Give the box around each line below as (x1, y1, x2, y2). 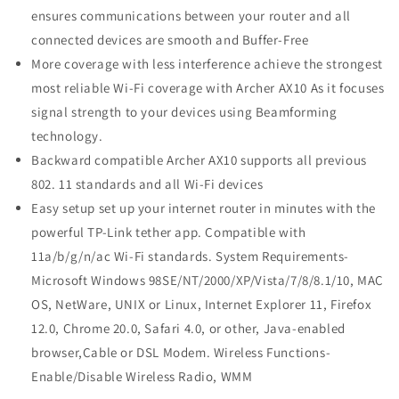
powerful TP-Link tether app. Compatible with (31, 224, 306, 240)
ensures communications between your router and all (31, 7, 352, 24)
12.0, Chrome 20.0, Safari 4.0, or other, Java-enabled (31, 320, 346, 337)
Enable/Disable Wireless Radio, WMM (31, 368, 253, 385)
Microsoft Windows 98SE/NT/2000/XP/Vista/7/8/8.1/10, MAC (31, 272, 385, 289)
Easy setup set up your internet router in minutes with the (31, 199, 376, 216)
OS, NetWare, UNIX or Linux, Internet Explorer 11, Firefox (31, 296, 372, 313)
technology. (31, 127, 103, 144)
